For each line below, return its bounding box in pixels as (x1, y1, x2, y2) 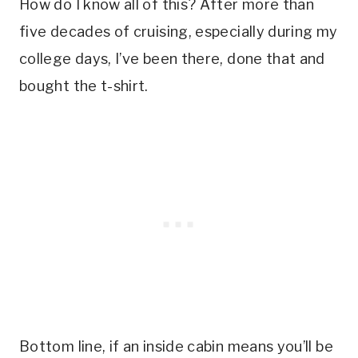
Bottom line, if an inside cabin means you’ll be (19, 337, 333, 355)
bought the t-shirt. (19, 77, 149, 94)
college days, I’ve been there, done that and (19, 50, 325, 67)
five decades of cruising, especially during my (19, 22, 338, 40)
